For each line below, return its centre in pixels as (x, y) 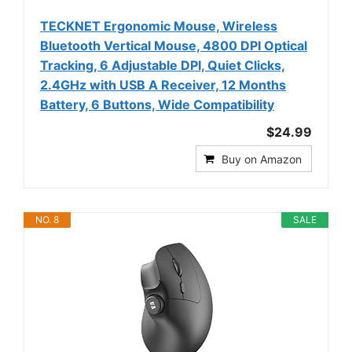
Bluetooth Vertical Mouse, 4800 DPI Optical (174, 45)
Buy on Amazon (262, 159)
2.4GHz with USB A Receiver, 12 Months (163, 84)
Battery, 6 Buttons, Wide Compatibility (157, 104)
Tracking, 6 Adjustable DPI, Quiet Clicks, (163, 65)
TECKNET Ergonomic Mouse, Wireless (159, 26)
